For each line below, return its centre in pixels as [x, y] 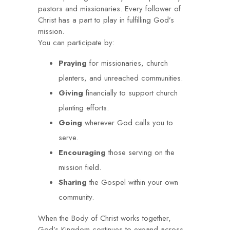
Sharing [73, 182]
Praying [73, 63]
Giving [71, 93]
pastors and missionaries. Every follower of [109, 9]
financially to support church [130, 93]
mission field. [80, 167]
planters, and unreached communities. [121, 78]
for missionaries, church [127, 63]
